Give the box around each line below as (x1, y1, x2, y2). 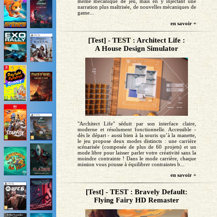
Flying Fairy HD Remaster (94, 196, 180, 204)
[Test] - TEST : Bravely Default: (86, 187, 188, 196)
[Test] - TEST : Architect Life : (88, 36, 186, 45)
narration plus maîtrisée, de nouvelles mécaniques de (77, 4, 196, 10)
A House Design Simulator (95, 45, 179, 53)
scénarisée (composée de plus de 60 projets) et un (77, 143, 196, 150)
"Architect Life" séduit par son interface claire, (77, 120, 196, 126)
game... (77, 10, 94, 16)
